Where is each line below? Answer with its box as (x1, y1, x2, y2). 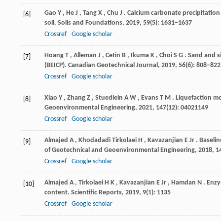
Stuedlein (95, 94, 123, 102)
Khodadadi (78, 136, 110, 144)
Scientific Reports (71, 188, 122, 196)
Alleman (74, 51, 97, 59)
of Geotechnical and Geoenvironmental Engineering (44, 146, 195, 154)
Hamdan (171, 179, 196, 186)
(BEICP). (44, 61, 68, 69)
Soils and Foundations (58, 19, 122, 27)
